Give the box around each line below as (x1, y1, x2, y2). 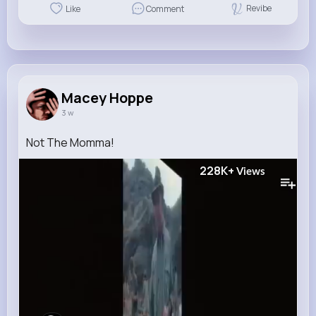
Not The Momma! (26, 134, 114, 150)
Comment (145, 3, 184, 16)
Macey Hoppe (61, 87, 153, 107)
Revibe (246, 2, 272, 15)
